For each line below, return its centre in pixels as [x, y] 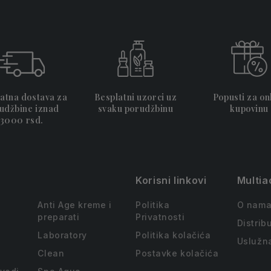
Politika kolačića [173, 235]
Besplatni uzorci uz [135, 97]
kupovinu [249, 109]
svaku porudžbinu [135, 109]
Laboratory [63, 235]
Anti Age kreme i [75, 205]
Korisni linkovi [171, 180]
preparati [59, 217]
